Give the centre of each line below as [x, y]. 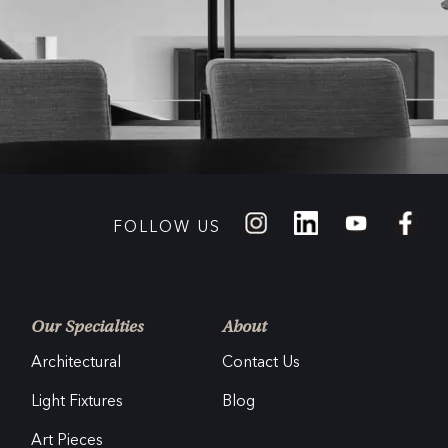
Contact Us [260, 362]
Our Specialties [86, 328]
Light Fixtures [76, 401]
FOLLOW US [167, 227]
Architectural [75, 362]
